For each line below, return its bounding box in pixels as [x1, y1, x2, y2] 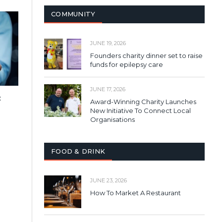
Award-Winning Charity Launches [90, 98, 196, 106]
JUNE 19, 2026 [90, 40, 126, 47]
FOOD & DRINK [51, 147, 106, 156]
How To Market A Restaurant [90, 189, 181, 197]
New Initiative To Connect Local [90, 107, 191, 115]
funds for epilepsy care [90, 60, 163, 69]
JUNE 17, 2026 [90, 86, 125, 93]
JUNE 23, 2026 [90, 177, 127, 184]
